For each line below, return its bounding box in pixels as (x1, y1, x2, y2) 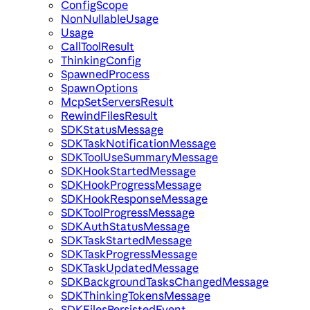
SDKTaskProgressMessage (61, 247, 197, 262)
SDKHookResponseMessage (61, 192, 208, 206)
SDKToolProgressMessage (61, 206, 194, 220)
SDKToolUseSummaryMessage (61, 150, 218, 165)
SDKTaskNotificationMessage (61, 136, 216, 151)
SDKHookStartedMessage (61, 164, 196, 179)
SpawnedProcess (61, 67, 149, 82)
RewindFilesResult (61, 109, 158, 123)
